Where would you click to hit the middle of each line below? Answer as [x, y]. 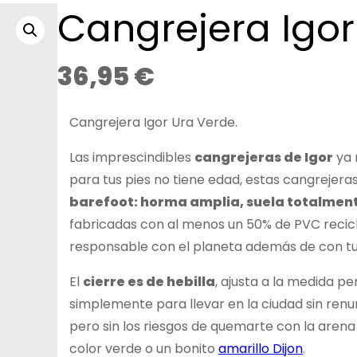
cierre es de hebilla [149, 282]
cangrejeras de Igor [264, 158]
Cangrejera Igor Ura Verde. [153, 123]
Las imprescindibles [132, 158]
